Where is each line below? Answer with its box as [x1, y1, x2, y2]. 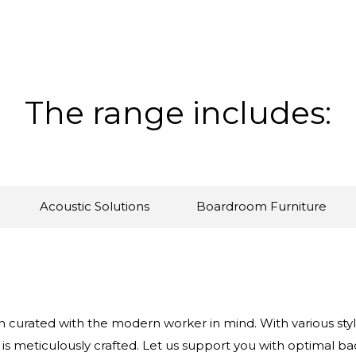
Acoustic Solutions [39, 199, 149, 215]
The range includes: [25, 94, 331, 132]
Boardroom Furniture [196, 199, 327, 215]
